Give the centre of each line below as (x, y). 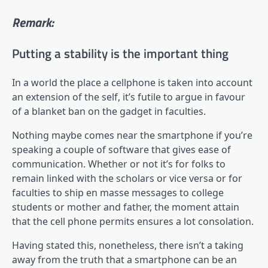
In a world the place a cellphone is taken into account (132, 82)
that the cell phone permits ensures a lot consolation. (133, 221)
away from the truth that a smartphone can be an (124, 259)
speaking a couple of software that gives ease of (121, 149)
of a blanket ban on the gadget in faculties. (109, 111)
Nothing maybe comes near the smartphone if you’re (132, 135)
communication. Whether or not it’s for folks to (119, 164)
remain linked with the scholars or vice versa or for (127, 178)
